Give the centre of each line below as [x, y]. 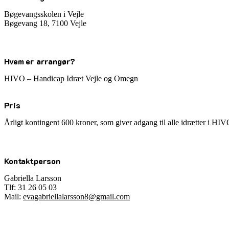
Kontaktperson [32, 161]
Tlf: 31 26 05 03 [30, 187]
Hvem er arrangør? [40, 61]
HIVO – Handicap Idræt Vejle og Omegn [71, 79]
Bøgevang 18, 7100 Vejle [45, 24]
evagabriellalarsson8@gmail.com [76, 196]
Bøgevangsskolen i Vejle [44, 14]
